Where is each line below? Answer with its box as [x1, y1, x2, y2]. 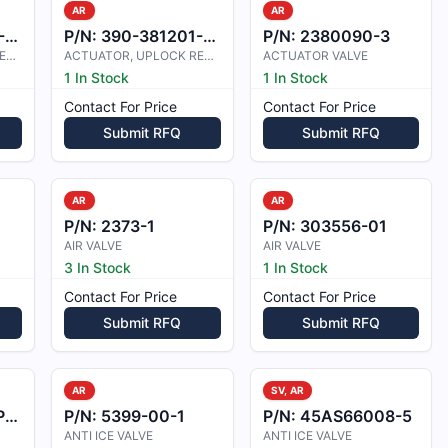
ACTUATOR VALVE [262, 48, 368, 63]
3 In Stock [64, 259, 132, 276]
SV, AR [270, 384, 305, 396]
